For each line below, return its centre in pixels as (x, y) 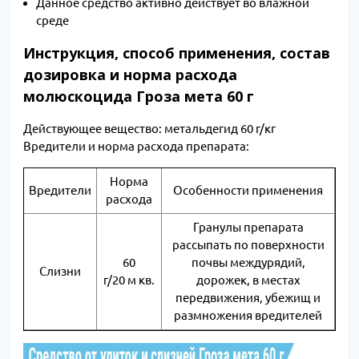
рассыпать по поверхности (248, 245)
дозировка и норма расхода (130, 75)
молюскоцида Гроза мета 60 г (139, 97)
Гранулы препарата (248, 228)
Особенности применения (248, 191)
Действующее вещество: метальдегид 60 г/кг (149, 129)
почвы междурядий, (248, 263)
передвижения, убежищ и (248, 298)
